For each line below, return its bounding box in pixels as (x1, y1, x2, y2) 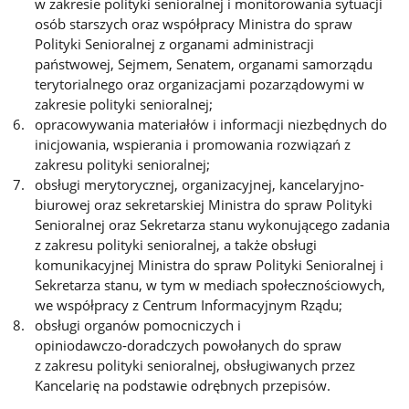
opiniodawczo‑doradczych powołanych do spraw (35, 336, 342, 355)
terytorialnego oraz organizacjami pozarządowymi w (35, 75, 365, 94)
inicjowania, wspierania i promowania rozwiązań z (35, 135, 351, 154)
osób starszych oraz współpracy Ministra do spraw (35, 15, 353, 34)
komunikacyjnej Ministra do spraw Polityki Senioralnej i (35, 256, 384, 275)
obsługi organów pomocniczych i (35, 316, 242, 335)
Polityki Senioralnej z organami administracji (35, 35, 315, 54)
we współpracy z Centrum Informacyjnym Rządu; (35, 296, 343, 315)
